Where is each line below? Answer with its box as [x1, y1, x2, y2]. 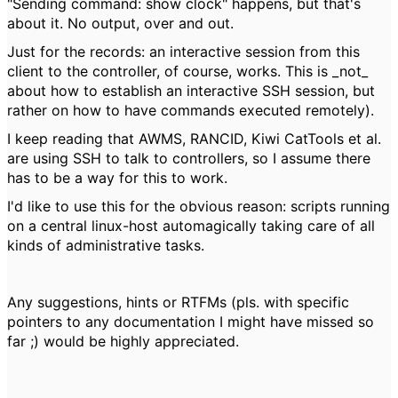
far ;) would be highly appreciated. [7, 332, 239, 350]
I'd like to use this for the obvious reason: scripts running [7, 197, 390, 215]
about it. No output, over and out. [7, 14, 234, 32]
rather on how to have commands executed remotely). [7, 101, 374, 119]
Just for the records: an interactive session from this [7, 43, 360, 60]
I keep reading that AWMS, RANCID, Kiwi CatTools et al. [7, 130, 381, 147]
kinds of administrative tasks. [7, 236, 204, 254]
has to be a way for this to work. [7, 169, 227, 187]
